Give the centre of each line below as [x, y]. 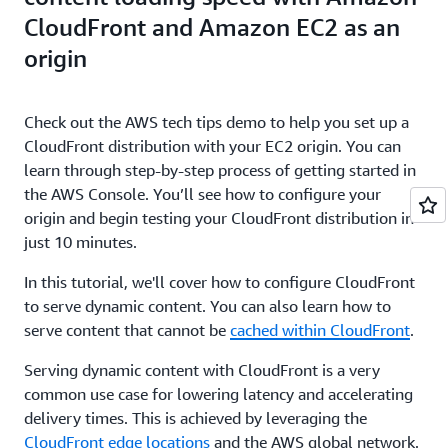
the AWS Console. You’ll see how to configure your [202, 194]
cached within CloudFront [320, 330]
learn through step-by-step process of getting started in [220, 170]
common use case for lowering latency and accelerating [218, 394]
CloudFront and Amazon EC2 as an [212, 27]
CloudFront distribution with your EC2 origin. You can [212, 146]
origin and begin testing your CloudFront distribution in [219, 218]
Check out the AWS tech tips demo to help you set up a [216, 122]
